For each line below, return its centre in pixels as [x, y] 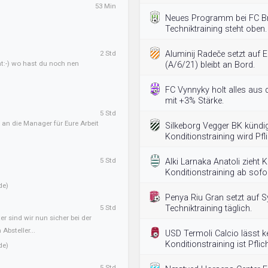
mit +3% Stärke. [194, 101]
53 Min [106, 6]
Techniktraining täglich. [208, 208]
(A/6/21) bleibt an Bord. [210, 65]
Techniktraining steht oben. [216, 29]
